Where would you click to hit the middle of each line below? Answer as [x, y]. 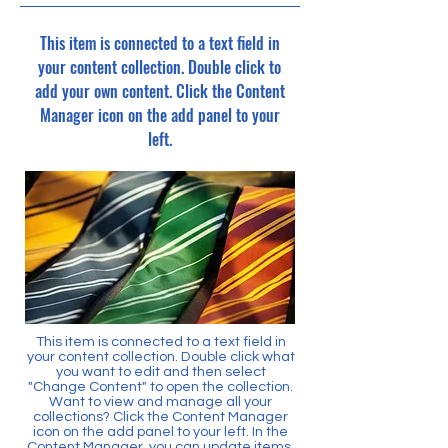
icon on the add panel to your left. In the [160, 431]
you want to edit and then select [160, 371]
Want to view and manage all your [160, 401]
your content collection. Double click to [159, 67]
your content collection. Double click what [160, 356]
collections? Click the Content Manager [160, 416]
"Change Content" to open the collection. [160, 386]
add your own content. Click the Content [159, 91]
